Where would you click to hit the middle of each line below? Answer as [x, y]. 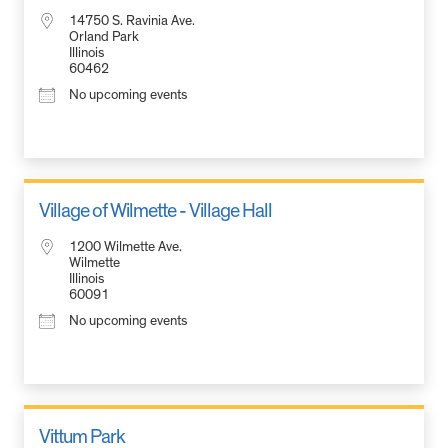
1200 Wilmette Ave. [125, 246]
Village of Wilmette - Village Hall [155, 210]
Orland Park [104, 36]
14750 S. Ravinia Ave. [132, 20]
